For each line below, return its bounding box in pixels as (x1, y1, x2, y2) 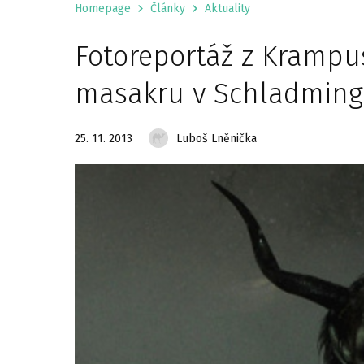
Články (150, 2, 185, 15)
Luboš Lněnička (176, 131, 257, 145)
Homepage (75, 2, 131, 15)
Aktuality (205, 2, 250, 15)
